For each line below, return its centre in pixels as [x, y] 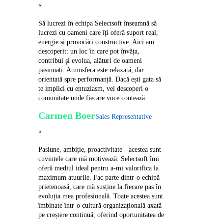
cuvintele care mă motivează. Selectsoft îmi [99, 159]
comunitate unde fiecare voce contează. [93, 98]
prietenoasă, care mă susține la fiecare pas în [100, 187]
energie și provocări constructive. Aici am [96, 42]
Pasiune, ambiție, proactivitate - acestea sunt [100, 149]
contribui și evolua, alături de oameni [90, 60]
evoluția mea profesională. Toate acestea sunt [101, 196]
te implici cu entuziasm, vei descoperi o [94, 88]
